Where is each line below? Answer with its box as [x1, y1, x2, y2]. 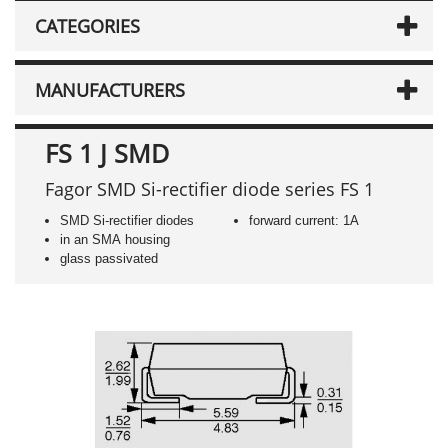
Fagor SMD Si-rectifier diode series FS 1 [45, 177, 374, 201]
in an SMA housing [60, 232, 170, 247]
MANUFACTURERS [35, 78, 185, 102]
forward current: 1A [248, 213, 359, 228]
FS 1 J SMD [45, 136, 169, 170]
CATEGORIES [35, 14, 140, 38]
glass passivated [60, 251, 158, 266]
